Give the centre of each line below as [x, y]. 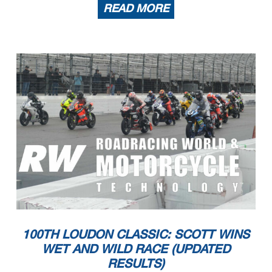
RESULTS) [136, 263]
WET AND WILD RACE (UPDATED [136, 248]
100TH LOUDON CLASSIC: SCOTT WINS [136, 233]
